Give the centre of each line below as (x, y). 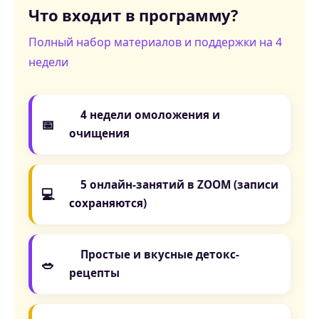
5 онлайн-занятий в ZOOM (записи (174, 185)
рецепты (94, 273)
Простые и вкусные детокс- (154, 255)
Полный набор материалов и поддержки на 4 (155, 42)
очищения (99, 134)
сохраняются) (108, 204)
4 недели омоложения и (145, 115)
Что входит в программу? (134, 16)
